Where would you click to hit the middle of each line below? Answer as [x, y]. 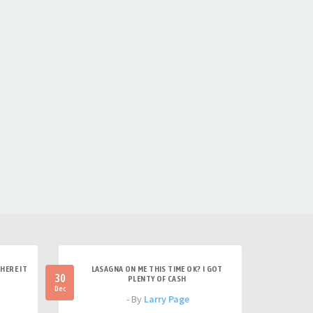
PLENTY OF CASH [157, 279]
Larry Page [167, 299]
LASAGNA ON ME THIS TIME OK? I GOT [157, 269]
